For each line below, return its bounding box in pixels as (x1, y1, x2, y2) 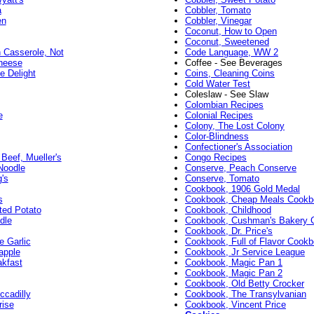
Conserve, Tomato (184, 173, 259, 184)
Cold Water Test (184, 78, 250, 90)
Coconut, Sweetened (184, 36, 269, 48)
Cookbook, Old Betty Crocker (184, 278, 304, 289)
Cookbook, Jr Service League (184, 247, 305, 258)
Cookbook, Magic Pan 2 (184, 268, 282, 279)
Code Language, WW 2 (184, 47, 278, 58)
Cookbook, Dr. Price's (184, 226, 273, 237)
